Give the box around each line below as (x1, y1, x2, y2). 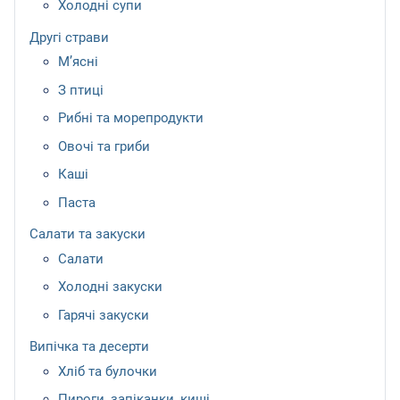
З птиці (58, 81, 104, 98)
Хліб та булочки (58, 362, 157, 379)
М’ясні (58, 54, 98, 71)
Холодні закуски (58, 279, 162, 296)
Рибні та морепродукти (58, 110, 204, 127)
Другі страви (29, 29, 109, 46)
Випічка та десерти (29, 338, 149, 355)
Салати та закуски (29, 226, 146, 243)
